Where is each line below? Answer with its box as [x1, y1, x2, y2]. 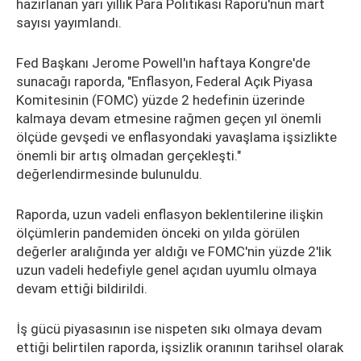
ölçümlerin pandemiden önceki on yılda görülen [16, 225, 300, 241]
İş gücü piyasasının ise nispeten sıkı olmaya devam [16, 321, 322, 337]
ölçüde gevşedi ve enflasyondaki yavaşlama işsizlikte [16, 129, 337, 145]
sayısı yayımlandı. [16, 15, 122, 31]
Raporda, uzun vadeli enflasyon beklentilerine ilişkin [16, 206, 323, 222]
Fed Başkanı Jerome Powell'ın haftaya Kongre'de [16, 55, 310, 71]
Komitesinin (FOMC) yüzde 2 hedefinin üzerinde [16, 92, 305, 108]
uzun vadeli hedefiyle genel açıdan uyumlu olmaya [16, 262, 317, 278]
